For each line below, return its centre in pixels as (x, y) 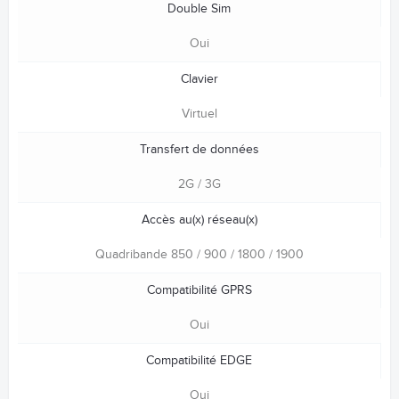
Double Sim (199, 9)
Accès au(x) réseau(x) (199, 220)
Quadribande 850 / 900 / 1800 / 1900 (199, 255)
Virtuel (199, 114)
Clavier (199, 80)
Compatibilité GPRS (199, 291)
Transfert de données (199, 150)
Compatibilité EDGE (199, 361)
